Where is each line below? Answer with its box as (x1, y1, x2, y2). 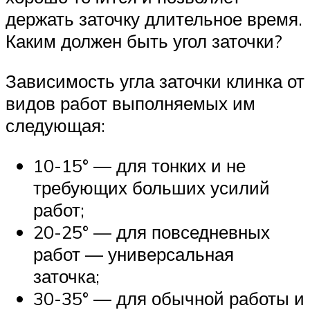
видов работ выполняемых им (6, 92, 255, 115)
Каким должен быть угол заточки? (6, 30, 282, 53)
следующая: (6, 114, 105, 137)
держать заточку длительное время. (6, 8, 302, 30)
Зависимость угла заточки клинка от (6, 70, 304, 93)
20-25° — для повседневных (33, 220, 270, 243)
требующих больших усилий (33, 176, 270, 199)
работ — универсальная (33, 242, 234, 265)
